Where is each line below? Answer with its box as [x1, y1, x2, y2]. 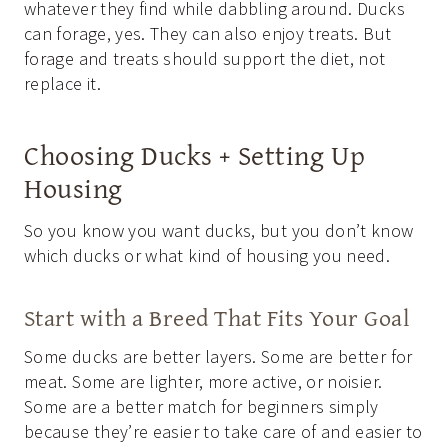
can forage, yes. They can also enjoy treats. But [24, 22, 392, 46]
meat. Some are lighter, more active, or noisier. [24, 370, 383, 394]
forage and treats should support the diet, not [24, 47, 386, 71]
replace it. [24, 72, 101, 96]
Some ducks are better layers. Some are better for [24, 345, 413, 369]
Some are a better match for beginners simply [24, 395, 379, 419]
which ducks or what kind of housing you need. [24, 244, 391, 268]
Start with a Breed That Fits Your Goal [24, 300, 411, 336]
